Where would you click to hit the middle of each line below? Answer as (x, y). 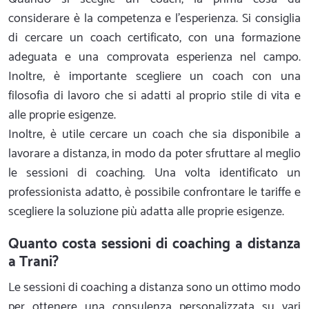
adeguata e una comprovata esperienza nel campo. (154, 58)
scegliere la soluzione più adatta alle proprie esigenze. (146, 212)
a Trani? (33, 262)
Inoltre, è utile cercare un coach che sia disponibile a (154, 135)
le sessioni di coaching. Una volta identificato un (154, 173)
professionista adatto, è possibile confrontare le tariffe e (154, 193)
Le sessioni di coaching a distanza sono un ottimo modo (154, 288)
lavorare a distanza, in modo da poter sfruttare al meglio (154, 154)
